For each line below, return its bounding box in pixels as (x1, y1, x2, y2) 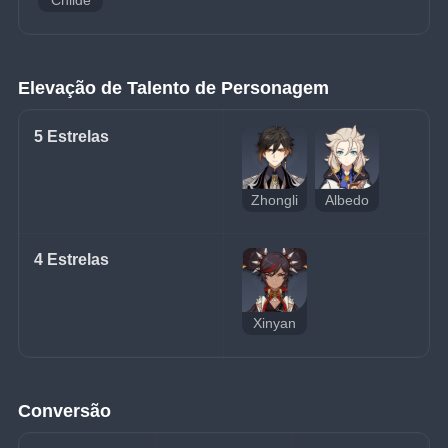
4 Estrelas (34, 250, 110, 268)
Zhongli (251, 192, 299, 208)
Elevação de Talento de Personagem (18, 77, 330, 98)
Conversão (18, 400, 112, 421)
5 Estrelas (34, 127, 110, 145)
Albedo (324, 192, 369, 208)
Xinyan (253, 315, 297, 331)
